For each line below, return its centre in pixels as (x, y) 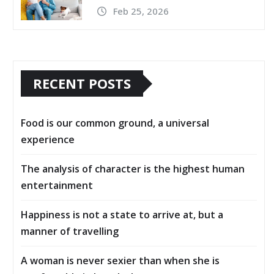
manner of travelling (70, 231)
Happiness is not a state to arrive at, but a (122, 215)
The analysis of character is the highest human (133, 169)
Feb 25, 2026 (141, 11)
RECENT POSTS (82, 83)
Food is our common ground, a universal (115, 123)
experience (48, 140)
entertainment (57, 186)
